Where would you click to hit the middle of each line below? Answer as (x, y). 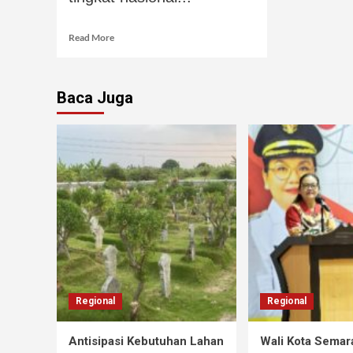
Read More (91, 38)
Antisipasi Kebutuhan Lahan (146, 342)
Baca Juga (95, 98)
